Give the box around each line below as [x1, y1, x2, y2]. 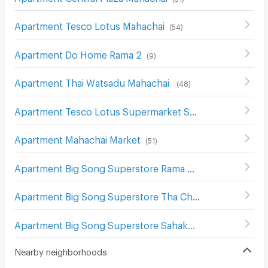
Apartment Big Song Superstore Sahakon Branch [187, 219, 195, 227]
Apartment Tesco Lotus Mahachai [14, 20, 165, 29]
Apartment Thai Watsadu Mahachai [14, 77, 172, 86]
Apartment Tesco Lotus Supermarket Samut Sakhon [189, 105, 197, 114]
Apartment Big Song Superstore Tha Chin [192, 191, 200, 199]
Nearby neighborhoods [14, 246, 107, 254]
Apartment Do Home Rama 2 [14, 48, 142, 57]
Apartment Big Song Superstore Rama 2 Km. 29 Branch [187, 162, 194, 170]
